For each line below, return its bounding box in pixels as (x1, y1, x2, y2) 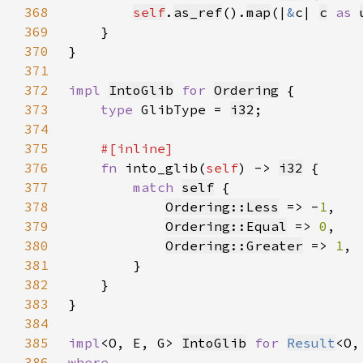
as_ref (173, 4, 222, 20)
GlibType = (141, 101, 230, 117)
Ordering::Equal (165, 218, 287, 234)
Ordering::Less (165, 199, 279, 215)
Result (287, 335, 335, 351)
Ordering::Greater (165, 237, 303, 254)
